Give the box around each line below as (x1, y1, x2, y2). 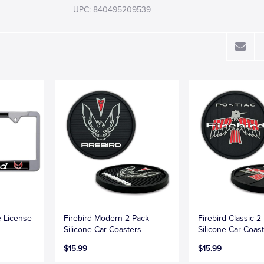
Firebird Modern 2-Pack (64, 213, 150, 223)
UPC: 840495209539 (73, 5, 151, 15)
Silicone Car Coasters (64, 224, 142, 235)
